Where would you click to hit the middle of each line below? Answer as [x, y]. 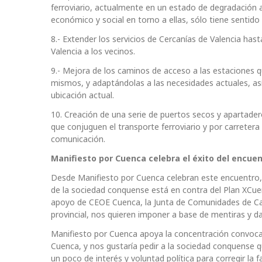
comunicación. [78, 139]
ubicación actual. [82, 95]
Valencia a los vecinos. [93, 51]
